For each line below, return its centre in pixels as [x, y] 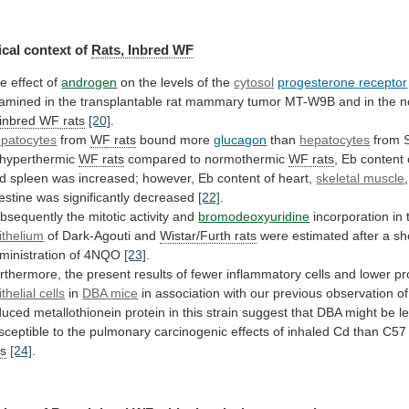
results [154, 273]
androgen [89, 82]
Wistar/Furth [196, 235]
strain [223, 312]
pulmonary [121, 331]
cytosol [254, 82]
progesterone [317, 82]
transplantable [122, 101]
